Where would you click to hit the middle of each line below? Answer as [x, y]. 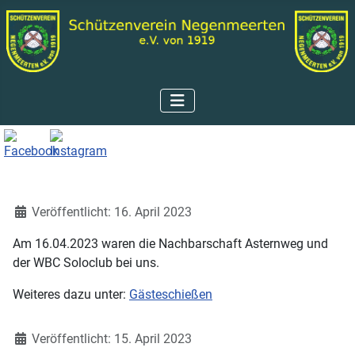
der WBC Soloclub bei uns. [86, 262]
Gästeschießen [171, 294]
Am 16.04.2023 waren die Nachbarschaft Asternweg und [170, 243]
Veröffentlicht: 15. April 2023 [112, 338]
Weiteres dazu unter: [71, 294]
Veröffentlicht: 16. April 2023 [112, 212]
